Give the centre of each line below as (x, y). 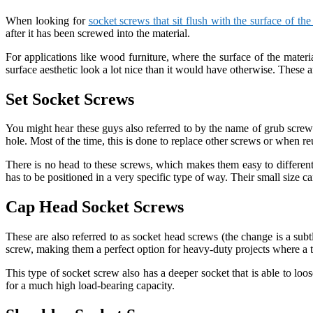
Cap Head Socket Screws (95, 207)
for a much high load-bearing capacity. (90, 286)
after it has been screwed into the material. (98, 33)
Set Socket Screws (70, 99)
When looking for (47, 20)
